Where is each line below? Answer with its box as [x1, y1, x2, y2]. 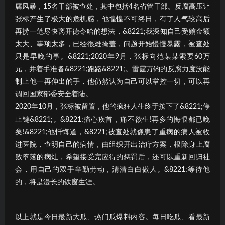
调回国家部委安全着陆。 [15, 90, 92, 98]
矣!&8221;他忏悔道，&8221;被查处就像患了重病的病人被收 [15, 128, 210, 136]
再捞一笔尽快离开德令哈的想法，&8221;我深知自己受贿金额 [15, 28, 210, 35]
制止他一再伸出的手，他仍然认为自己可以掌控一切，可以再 [15, 78, 210, 85]
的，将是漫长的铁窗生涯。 [15, 178, 99, 186]
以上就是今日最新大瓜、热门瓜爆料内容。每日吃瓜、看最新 [15, 213, 210, 221]
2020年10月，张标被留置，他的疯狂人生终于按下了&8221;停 [15, 103, 210, 110]
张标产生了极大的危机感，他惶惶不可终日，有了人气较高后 [15, 15, 210, 23]
